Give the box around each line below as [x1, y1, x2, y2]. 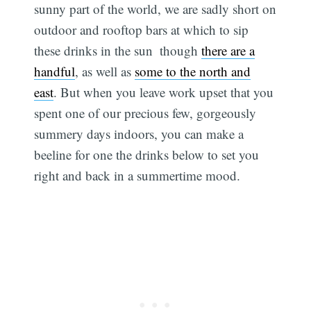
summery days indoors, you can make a [34, 124, 244, 142]
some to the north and [135, 62, 251, 80]
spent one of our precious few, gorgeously [34, 103, 257, 121]
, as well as [75, 62, 135, 80]
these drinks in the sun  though [34, 41, 202, 59]
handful [34, 62, 76, 80]
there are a [201, 41, 255, 59]
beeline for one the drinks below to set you [34, 145, 260, 163]
